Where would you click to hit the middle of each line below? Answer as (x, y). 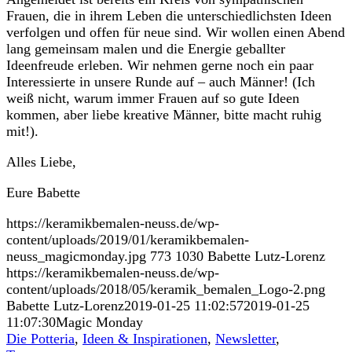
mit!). (22, 131)
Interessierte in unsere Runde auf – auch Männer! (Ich (161, 81)
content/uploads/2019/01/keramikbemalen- (128, 239)
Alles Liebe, (41, 161)
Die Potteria (40, 338)
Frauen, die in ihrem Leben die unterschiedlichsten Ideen (169, 15)
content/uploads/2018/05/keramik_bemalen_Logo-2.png (166, 289)
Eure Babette (43, 192)
